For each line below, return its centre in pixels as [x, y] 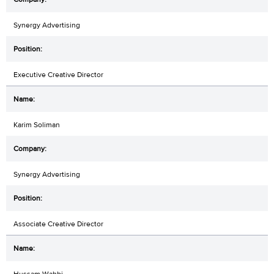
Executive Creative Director [58, 75]
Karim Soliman [37, 125]
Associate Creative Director [58, 224]
